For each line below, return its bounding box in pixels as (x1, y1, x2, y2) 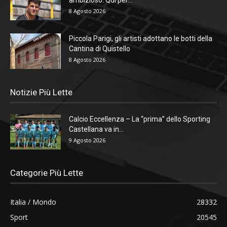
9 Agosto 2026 (69, 136, 105, 144)
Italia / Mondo (10, 197, 56, 207)
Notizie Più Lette (10, 87, 72, 98)
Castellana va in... (69, 125, 124, 134)
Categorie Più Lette (10, 168, 83, 178)
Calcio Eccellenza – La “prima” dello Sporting (69, 115, 210, 124)
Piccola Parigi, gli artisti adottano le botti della (69, 34, 212, 43)
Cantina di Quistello (69, 45, 130, 53)
